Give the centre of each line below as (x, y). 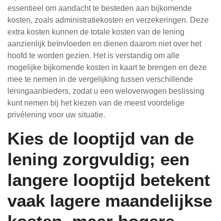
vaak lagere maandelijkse (110, 201)
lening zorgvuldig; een (98, 159)
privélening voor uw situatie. (56, 115)
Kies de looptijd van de (101, 138)
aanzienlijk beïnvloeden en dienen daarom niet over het (104, 44)
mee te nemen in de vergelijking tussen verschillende (100, 79)
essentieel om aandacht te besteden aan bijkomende (100, 8)
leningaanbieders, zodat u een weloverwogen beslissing (106, 91)
